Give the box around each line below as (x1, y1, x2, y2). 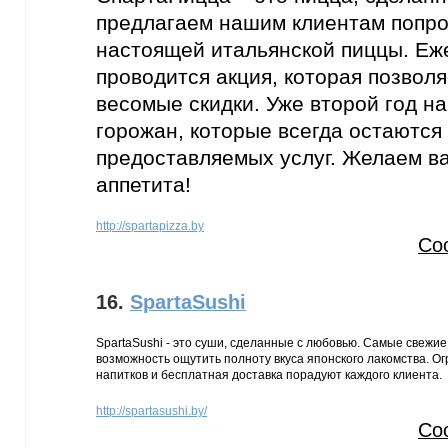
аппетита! (96, 173, 191, 196)
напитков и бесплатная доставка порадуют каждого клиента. (96, 368, 442, 382)
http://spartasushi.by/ (96, 404, 207, 418)
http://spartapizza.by (96, 219, 204, 233)
